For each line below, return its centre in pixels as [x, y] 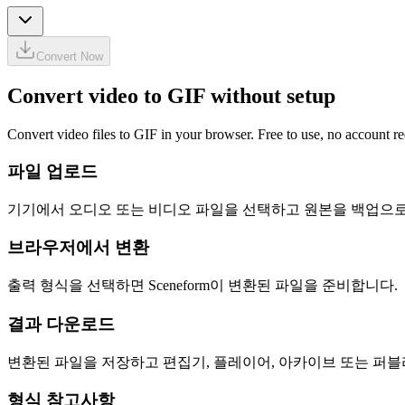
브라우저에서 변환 [78, 248]
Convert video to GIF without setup [171, 96]
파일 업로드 [52, 171]
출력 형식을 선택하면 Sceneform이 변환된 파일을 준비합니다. [202, 286]
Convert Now [70, 57]
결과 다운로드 [61, 324]
